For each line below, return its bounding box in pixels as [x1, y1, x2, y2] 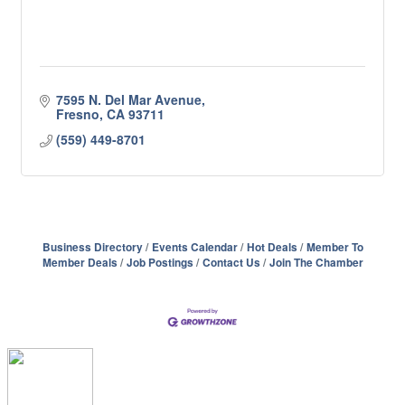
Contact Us [202, 255, 260, 270]
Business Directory [42, 240, 143, 255]
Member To [306, 240, 363, 255]
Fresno [55, 105, 99, 123]
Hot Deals [246, 240, 297, 255]
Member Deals [42, 255, 118, 270]
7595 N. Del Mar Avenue [55, 90, 202, 108]
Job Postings [126, 255, 193, 270]
